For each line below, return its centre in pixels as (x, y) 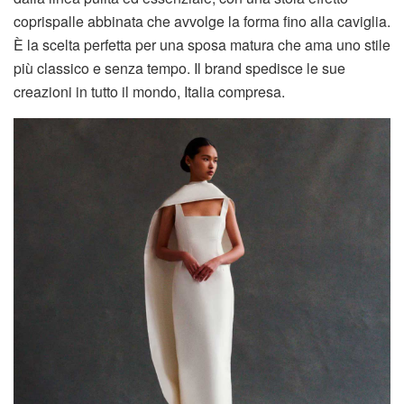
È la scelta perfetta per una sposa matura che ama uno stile (202, 45)
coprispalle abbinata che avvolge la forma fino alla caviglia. (202, 22)
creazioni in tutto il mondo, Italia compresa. (149, 92)
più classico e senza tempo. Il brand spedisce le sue (179, 69)
